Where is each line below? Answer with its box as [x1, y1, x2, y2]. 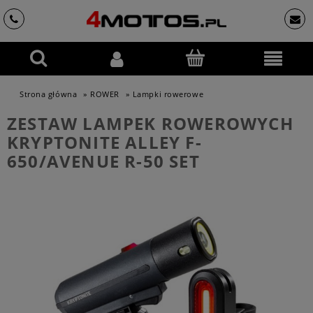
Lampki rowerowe [132, 89, 204, 99]
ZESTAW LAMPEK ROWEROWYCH [7, 112, 293, 135]
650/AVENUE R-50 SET [7, 150, 200, 173]
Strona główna [20, 89, 78, 99]
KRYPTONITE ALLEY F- [7, 131, 202, 154]
